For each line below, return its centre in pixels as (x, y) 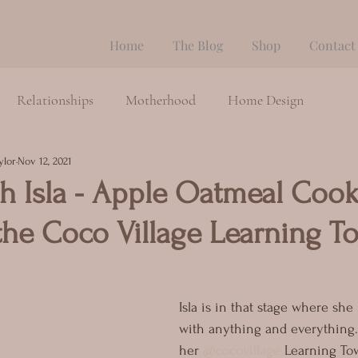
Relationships (55, 99)
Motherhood (161, 99)
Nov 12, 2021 (45, 161)
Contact (332, 45)
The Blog (198, 45)
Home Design (266, 99)
